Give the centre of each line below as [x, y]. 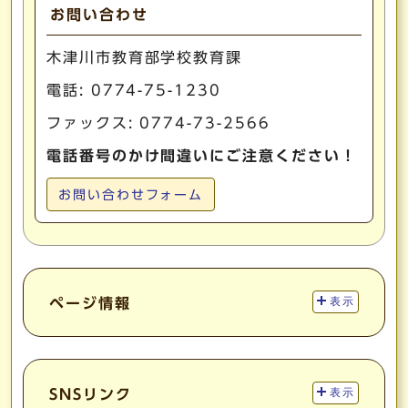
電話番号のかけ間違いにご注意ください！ [202, 155]
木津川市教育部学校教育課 [145, 57]
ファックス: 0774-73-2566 [158, 122]
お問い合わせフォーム [131, 194]
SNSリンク [91, 394]
